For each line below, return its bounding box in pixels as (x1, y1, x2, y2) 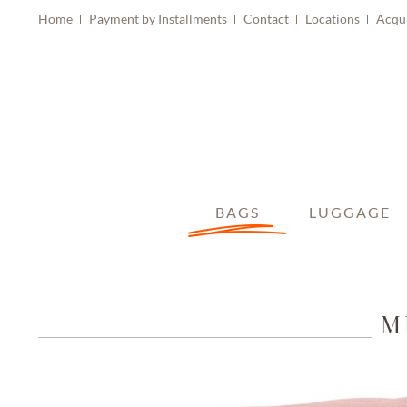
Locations (305, 11, 362, 26)
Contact (243, 11, 292, 26)
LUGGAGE (309, 203, 392, 221)
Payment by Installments (89, 11, 230, 26)
